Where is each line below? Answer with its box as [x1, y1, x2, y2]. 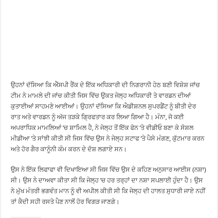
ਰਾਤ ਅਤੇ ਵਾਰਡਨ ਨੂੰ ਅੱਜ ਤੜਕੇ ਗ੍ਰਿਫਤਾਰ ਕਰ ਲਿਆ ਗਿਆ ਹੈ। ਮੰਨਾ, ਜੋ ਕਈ [11, 113, 184, 121]
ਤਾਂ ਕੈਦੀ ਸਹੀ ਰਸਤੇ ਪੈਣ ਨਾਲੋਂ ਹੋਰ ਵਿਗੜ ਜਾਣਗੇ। [11, 198, 120, 205]
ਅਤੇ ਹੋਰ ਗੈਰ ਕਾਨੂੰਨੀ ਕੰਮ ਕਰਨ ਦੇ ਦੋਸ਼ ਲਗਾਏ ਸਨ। [11, 145, 127, 153]
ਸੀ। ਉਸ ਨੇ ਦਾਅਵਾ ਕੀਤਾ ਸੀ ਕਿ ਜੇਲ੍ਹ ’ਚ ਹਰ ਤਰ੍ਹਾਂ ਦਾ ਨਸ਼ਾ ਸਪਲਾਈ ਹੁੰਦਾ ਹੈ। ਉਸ [11, 177, 203, 184]
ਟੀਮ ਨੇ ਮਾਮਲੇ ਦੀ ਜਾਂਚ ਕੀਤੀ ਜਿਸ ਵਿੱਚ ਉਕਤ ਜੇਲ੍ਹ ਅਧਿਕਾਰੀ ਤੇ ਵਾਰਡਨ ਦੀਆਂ [11, 92, 191, 99]
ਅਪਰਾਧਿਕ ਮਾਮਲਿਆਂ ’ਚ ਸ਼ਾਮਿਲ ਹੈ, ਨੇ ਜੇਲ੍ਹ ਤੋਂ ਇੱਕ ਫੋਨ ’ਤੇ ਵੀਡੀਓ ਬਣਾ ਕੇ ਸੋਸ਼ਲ [11, 124, 194, 131]
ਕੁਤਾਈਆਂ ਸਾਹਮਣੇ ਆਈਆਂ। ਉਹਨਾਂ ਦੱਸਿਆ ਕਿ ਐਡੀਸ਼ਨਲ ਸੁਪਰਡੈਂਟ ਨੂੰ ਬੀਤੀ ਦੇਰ [11, 103, 197, 110]
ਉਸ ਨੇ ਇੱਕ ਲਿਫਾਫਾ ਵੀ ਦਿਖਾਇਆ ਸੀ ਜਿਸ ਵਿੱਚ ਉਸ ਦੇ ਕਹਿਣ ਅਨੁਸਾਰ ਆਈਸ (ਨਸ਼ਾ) [11, 166, 207, 173]
